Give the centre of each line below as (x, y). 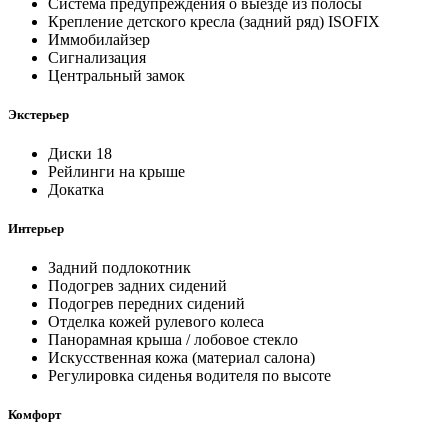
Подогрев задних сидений (137, 286)
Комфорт (34, 415)
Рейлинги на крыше (116, 171)
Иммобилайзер (99, 39)
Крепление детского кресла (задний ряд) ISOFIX (214, 21)
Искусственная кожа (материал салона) (181, 358)
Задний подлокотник (119, 268)
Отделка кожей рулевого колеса (156, 322)
